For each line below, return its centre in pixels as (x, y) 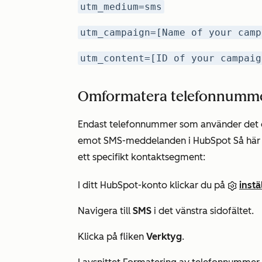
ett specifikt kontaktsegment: (142, 157)
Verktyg (164, 237)
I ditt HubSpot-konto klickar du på (153, 185)
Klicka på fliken (112, 237)
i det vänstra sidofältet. (203, 211)
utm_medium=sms (121, 7)
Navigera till (105, 211)
